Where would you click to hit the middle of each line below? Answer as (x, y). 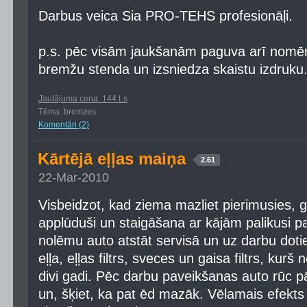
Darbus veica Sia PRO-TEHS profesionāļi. (165, 16)
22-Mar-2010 (74, 177)
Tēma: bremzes (67, 112)
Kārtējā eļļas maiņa (114, 159)
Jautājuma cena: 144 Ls (83, 99)
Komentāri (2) (64, 125)
